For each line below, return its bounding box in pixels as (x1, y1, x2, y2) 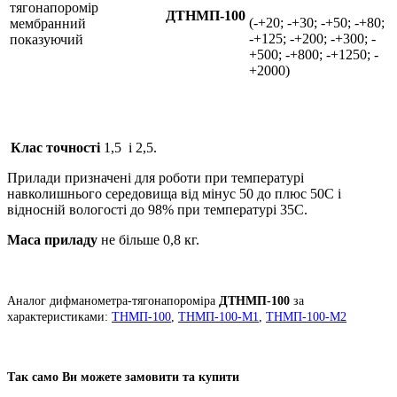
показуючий (10, 31, 83, 47)
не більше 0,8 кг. (101, 231, 199, 247)
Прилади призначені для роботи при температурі (7, 169, 304, 185)
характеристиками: (7, 309, 112, 323)
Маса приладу (7, 231, 101, 247)
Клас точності (11, 139, 100, 155)
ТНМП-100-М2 (266, 309, 346, 323)
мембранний (10, 15, 86, 31)
